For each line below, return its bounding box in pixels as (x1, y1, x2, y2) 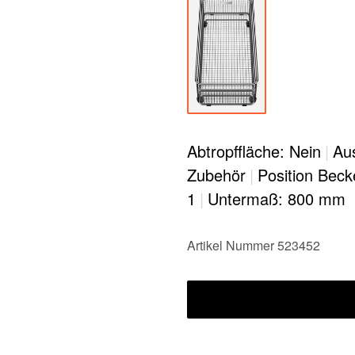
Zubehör (187, 163, 246, 187)
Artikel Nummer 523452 (187, 236, 320, 255)
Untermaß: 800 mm (208, 187, 345, 211)
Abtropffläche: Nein (187, 139, 321, 163)
